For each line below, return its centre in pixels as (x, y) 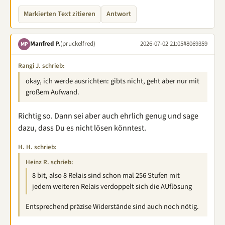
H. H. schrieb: (37, 147)
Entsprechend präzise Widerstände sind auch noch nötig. (112, 207)
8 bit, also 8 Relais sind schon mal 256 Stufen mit (106, 175)
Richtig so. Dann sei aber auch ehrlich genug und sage (108, 116)
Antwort (119, 14)
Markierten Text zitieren (60, 14)
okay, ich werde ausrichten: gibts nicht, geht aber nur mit (113, 81)
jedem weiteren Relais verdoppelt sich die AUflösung (112, 186)
